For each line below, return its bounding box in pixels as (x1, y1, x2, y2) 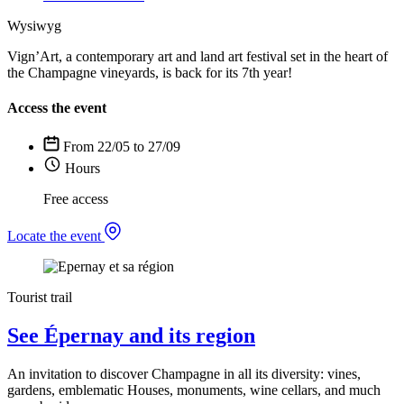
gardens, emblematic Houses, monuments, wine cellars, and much (7, 382, 381, 399)
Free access (43, 191, 108, 207)
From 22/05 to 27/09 (63, 139, 180, 155)
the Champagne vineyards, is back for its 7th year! (7, 64, 292, 80)
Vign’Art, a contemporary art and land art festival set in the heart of (7, 48, 388, 64)
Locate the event (7, 228, 105, 244)
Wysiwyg (7, 17, 61, 33)
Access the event (7, 100, 106, 116)
